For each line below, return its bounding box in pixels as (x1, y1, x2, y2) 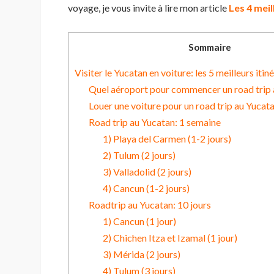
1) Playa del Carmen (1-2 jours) (102, 133, 231, 145)
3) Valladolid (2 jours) (102, 166, 191, 178)
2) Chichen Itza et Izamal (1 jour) (102, 232, 237, 244)
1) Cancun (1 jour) (102, 215, 176, 228)
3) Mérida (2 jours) (102, 248, 180, 261)
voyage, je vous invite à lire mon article (68, 1, 229, 13)
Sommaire (188, 41, 231, 53)
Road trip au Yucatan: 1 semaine (88, 116, 221, 128)
